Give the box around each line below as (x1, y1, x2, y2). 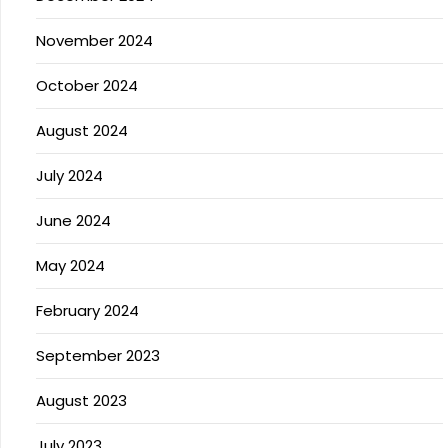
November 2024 (36, 29, 153, 51)
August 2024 (36, 119, 128, 141)
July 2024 (36, 164, 103, 186)
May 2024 (36, 254, 105, 276)
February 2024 (36, 299, 139, 321)
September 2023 (36, 344, 160, 366)
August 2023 (36, 389, 127, 411)
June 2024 (36, 209, 111, 231)
